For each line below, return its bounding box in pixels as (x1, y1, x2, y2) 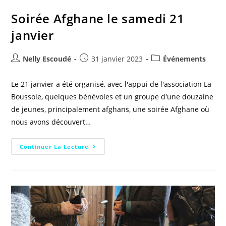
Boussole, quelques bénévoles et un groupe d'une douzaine (11, 91, 214, 101)
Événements (163, 53, 206, 64)
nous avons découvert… (11, 117, 91, 127)
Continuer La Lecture (20, 142, 89, 150)
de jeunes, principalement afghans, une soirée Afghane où (11, 104, 210, 114)
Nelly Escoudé (23, 53, 72, 64)
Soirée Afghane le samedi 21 (11, 10, 185, 27)
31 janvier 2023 (91, 53, 143, 64)
